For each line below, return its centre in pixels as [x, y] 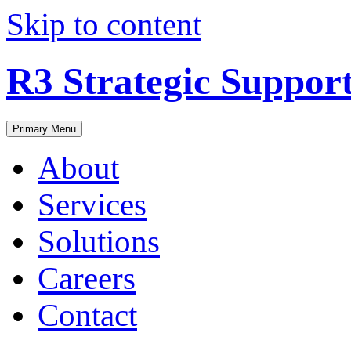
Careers [87, 278]
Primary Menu [44, 128]
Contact [87, 315]
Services [92, 204]
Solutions [99, 241]
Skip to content [104, 25]
